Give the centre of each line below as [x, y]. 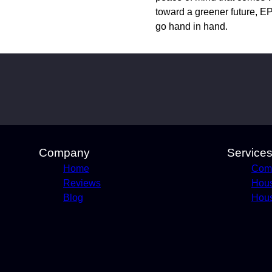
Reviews [82, 183]
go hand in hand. [192, 26]
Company [64, 153]
